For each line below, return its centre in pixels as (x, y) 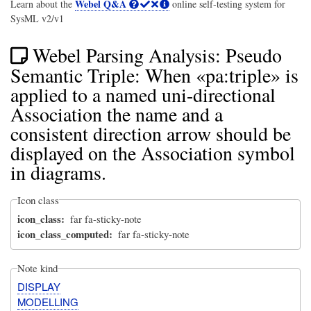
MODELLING (48, 302)
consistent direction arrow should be (151, 133)
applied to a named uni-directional (143, 94)
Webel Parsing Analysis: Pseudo (157, 55)
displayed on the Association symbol (153, 152)
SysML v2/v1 (37, 19)
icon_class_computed (64, 234)
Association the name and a (117, 114)
